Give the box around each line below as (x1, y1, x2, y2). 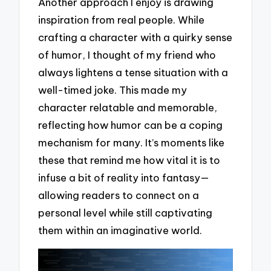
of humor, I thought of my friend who (38, 48, 217, 62)
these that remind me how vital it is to (38, 154, 221, 167)
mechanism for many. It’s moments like (38, 136, 225, 149)
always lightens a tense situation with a (38, 66, 229, 79)
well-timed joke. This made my (38, 83, 188, 97)
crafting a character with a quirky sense (38, 31, 233, 44)
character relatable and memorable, (38, 101, 218, 114)
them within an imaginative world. (38, 224, 203, 237)
